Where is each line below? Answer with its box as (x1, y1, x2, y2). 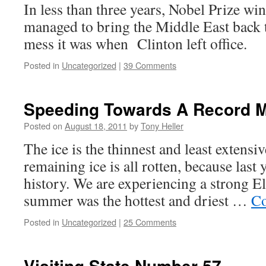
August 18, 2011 (65, 119, 127, 132)
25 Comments (123, 216, 176, 228)
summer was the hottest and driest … (24, 190, 251, 210)
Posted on (24, 119, 62, 132)
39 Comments (123, 59, 176, 71)
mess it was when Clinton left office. (24, 33, 247, 53)
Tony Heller (141, 119, 183, 132)
